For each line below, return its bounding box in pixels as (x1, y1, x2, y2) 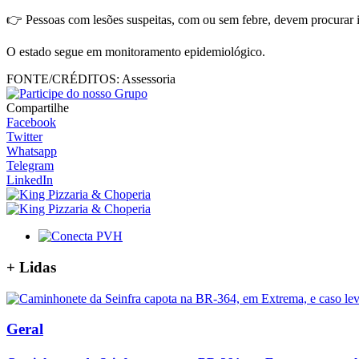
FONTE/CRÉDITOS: (6, 72, 119, 87)
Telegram (6, 159, 54, 173)
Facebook (6, 115, 56, 130)
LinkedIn (6, 173, 53, 188)
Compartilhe (6, 101, 69, 115)
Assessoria (119, 72, 175, 87)
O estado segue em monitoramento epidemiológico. (6, 45, 265, 59)
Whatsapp (6, 144, 57, 159)
